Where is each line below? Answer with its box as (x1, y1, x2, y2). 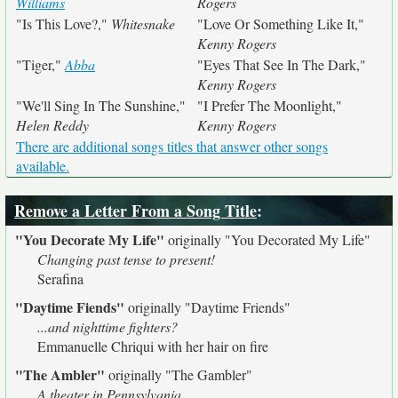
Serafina (37, 269, 84, 288)
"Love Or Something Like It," (197, 14, 364, 33)
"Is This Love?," (16, 14, 111, 33)
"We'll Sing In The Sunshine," (16, 96, 186, 115)
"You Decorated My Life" (225, 230, 370, 249)
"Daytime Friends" (185, 298, 291, 316)
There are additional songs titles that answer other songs (16, 137, 328, 155)
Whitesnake (111, 14, 175, 33)
